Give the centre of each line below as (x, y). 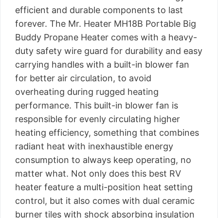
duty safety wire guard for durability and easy (109, 51)
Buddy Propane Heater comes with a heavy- (106, 37)
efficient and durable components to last (99, 10)
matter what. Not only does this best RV (98, 173)
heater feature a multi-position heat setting (104, 187)
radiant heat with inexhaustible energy (94, 146)
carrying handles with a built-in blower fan (102, 64)
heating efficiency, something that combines (107, 133)
